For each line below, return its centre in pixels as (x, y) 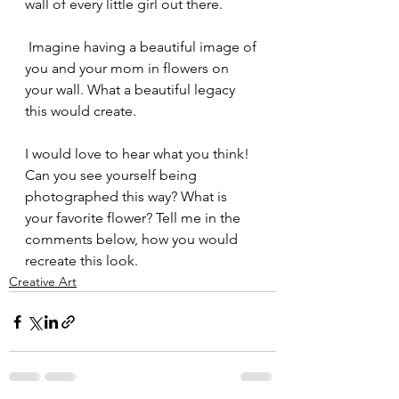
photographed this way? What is (128, 197)
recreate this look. (81, 261)
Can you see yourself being (113, 175)
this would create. (81, 111)
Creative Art (43, 282)
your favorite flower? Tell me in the (134, 218)
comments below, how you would (133, 240)
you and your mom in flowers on (129, 69)
